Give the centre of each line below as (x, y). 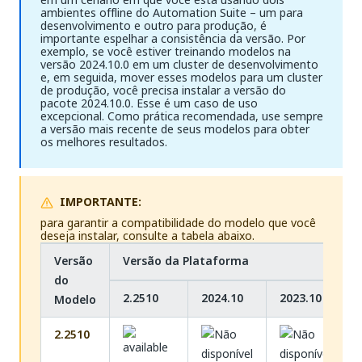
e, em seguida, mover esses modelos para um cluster (181, 77)
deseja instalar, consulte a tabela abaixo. (147, 236)
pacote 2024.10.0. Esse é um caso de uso (149, 103)
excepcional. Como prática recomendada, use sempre (182, 116)
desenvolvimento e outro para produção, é (154, 25)
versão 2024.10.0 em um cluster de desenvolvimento (179, 64)
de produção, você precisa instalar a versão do (163, 90)
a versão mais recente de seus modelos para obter (175, 129)
